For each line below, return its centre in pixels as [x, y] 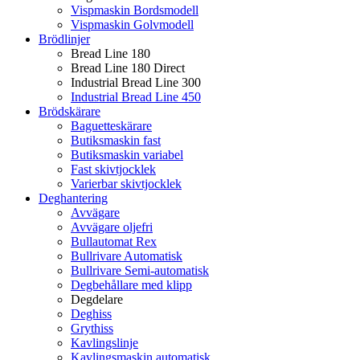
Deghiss [91, 314]
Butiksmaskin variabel [127, 155]
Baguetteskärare [111, 126]
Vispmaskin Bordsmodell [135, 10]
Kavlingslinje [104, 343]
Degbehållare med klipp [131, 285]
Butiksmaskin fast [116, 141]
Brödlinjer [64, 39]
